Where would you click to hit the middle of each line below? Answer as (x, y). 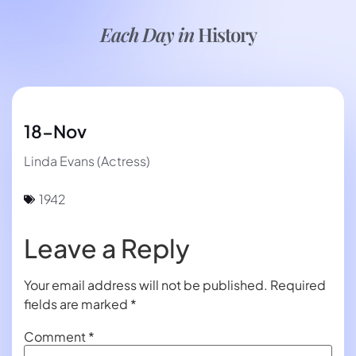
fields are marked (77, 304)
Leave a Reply (107, 248)
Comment (56, 336)
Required (298, 285)
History (227, 34)
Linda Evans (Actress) (87, 161)
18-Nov (55, 131)
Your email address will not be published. (146, 285)
